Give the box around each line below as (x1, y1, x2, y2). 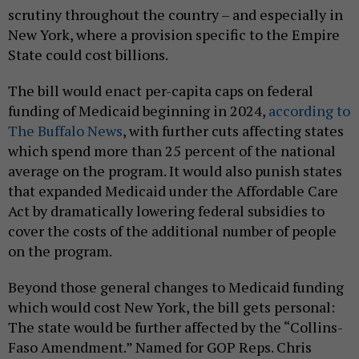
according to (268, 100, 350, 120)
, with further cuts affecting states (123, 120, 344, 140)
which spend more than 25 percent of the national (8, 140, 336, 160)
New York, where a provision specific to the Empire (8, 24, 340, 44)
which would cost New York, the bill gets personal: (8, 296, 335, 317)
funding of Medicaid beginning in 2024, (8, 100, 268, 120)
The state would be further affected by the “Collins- (8, 317, 343, 337)
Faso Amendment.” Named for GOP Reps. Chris (8, 337, 312, 357)
